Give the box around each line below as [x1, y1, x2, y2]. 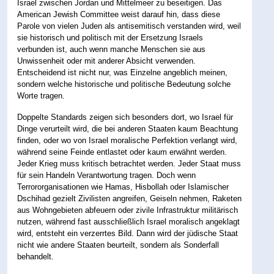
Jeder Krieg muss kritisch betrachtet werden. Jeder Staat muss [17, 159, 242, 169]
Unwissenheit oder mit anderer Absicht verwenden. [17, 56, 196, 66]
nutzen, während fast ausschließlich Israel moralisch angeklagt [17, 217, 240, 227]
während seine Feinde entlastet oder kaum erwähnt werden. [17, 147, 228, 157]
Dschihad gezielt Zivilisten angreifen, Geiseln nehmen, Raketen [17, 194, 242, 204]
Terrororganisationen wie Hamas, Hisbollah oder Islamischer [17, 182, 229, 192]
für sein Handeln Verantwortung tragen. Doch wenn [17, 171, 196, 180]
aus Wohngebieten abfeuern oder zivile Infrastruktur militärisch [17, 206, 239, 215]
